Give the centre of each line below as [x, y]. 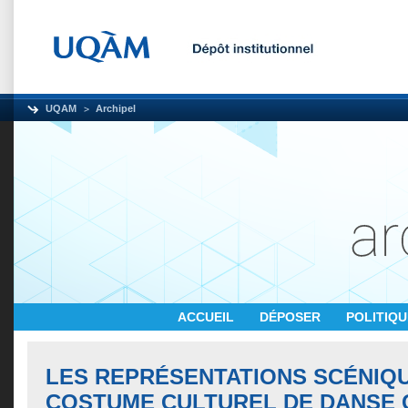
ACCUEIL [208, 317]
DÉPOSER [292, 317]
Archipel [116, 108]
